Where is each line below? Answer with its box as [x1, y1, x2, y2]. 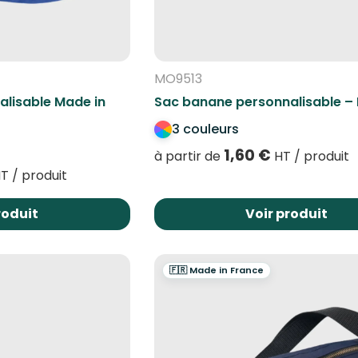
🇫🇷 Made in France [169, 263, 264, 276]
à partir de [153, 146, 224, 165]
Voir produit [245, 204, 328, 223]
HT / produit [270, 146, 349, 165]
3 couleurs [171, 119, 239, 138]
